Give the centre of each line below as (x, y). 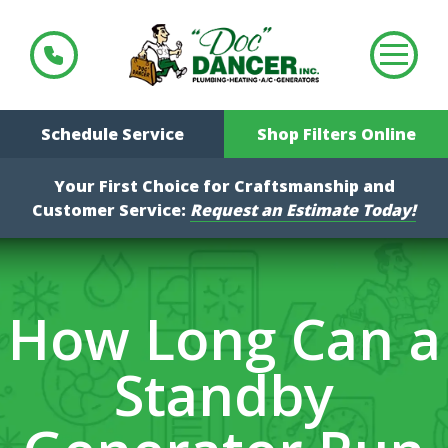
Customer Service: (111, 209)
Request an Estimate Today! (303, 209)
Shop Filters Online (336, 133)
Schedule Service (112, 133)
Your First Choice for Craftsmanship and (224, 185)
